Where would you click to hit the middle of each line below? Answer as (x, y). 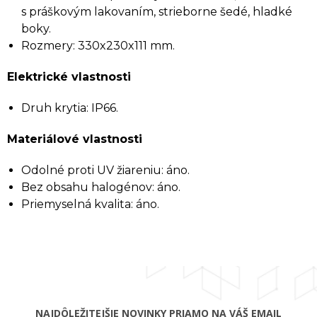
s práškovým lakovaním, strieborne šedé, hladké (157, 12)
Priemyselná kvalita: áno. (90, 204)
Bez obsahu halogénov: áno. (101, 187)
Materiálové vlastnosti (75, 139)
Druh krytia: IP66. (70, 108)
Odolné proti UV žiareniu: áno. (105, 170)
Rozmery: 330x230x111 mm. (98, 46)
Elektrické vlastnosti (69, 77)
